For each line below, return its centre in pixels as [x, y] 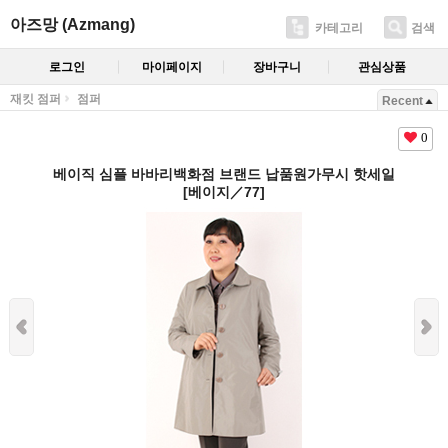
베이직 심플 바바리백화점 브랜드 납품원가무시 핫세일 [224, 173]
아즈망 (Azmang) [72, 24]
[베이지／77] [224, 191]
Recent [402, 100]
